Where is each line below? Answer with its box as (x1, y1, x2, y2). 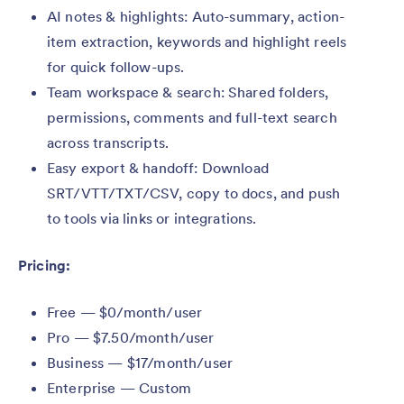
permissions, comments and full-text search (47, 107, 337, 126)
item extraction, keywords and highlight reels (47, 32, 347, 50)
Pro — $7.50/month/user (47, 327, 215, 346)
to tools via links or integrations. (47, 208, 257, 227)
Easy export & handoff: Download (47, 158, 269, 177)
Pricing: (18, 255, 71, 274)
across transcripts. (47, 133, 170, 151)
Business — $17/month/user (47, 353, 233, 372)
